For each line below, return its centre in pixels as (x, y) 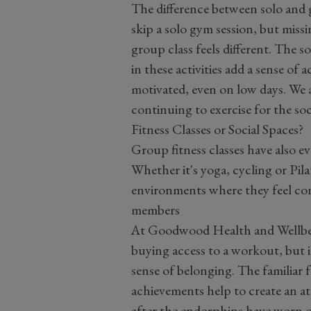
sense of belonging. (184, 270)
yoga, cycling (235, 169)
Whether (157, 169)
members (155, 209)
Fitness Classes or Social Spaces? (217, 129)
